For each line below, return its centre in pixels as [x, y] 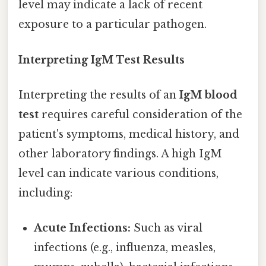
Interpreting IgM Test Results [102, 60]
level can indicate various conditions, [118, 173]
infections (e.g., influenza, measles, [125, 248]
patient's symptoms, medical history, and [129, 134]
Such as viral [167, 228]
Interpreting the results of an [99, 95]
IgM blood [208, 95]
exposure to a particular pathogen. [113, 25]
